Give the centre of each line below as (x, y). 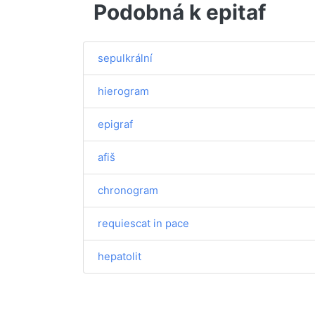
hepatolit (120, 256)
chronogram (128, 190)
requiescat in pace (143, 223)
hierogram (123, 91)
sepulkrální (125, 58)
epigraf (115, 124)
